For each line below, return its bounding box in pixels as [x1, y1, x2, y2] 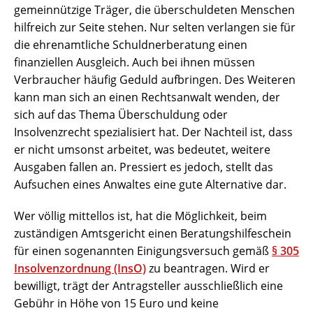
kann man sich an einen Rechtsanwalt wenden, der [14, 89, 280, 105]
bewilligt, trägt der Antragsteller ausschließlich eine [14, 278, 283, 294]
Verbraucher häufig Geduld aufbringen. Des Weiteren [14, 72, 296, 88]
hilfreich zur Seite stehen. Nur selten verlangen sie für [14, 20, 296, 36]
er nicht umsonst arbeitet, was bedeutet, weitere [14, 142, 270, 158]
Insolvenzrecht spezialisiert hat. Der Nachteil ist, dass [14, 124, 293, 140]
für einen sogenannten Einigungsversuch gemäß [14, 243, 272, 259]
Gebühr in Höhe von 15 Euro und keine [14, 296, 219, 312]
